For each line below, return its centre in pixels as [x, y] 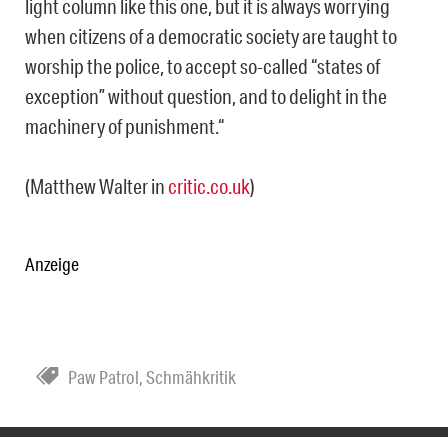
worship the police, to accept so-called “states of [202, 66]
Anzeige [52, 264]
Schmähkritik [191, 377]
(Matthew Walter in [96, 186]
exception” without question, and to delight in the [206, 96]
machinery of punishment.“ [124, 126]
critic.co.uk [209, 186]
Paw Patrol [103, 377]
